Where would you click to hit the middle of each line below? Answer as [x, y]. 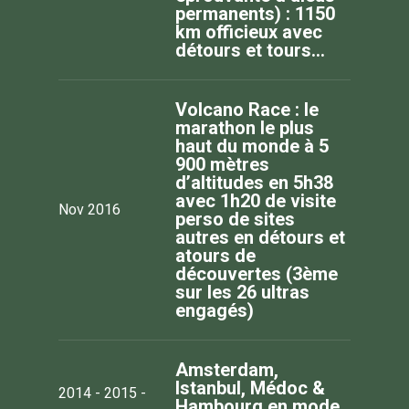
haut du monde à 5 [252, 146]
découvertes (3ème [257, 273]
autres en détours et [260, 237]
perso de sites [235, 219]
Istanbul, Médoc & [250, 388]
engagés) [215, 310]
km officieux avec [249, 31]
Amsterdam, [227, 369]
